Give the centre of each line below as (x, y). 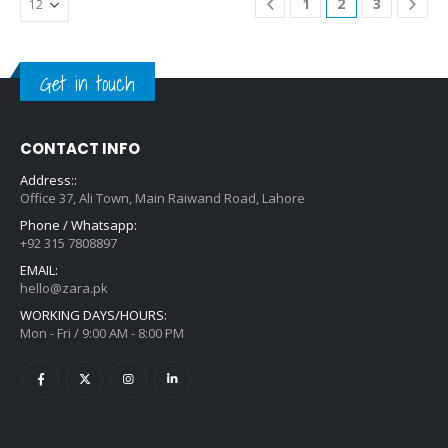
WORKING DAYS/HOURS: (93, 314)
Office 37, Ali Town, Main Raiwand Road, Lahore (162, 197)
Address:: (48, 179)
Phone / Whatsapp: (78, 224)
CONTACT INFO (80, 148)
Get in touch (87, 84)
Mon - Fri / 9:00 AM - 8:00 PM (102, 332)
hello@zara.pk (64, 287)
